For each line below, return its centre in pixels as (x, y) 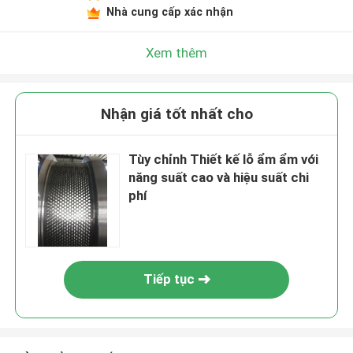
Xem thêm (176, 52)
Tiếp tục (169, 279)
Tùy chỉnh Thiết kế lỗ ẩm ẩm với (224, 160)
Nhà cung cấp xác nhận (169, 11)
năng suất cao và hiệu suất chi (219, 178)
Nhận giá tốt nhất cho (176, 114)
